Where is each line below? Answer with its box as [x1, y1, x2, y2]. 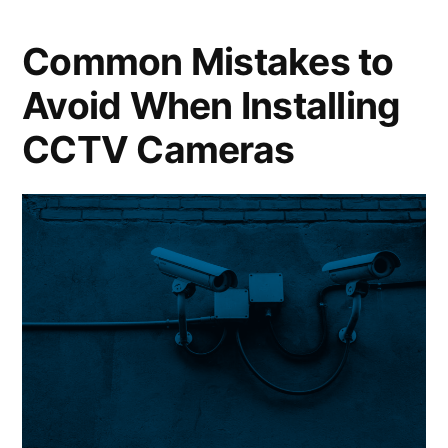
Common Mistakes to [22, 39, 394, 85]
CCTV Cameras [22, 127, 295, 173]
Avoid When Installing [22, 83, 401, 129]
